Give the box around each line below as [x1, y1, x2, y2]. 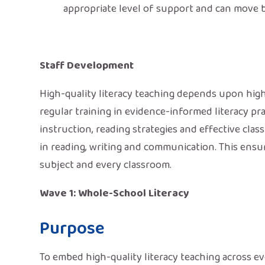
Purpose [40, 214, 105, 243]
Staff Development [40, 57, 134, 74]
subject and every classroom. [40, 156, 172, 173]
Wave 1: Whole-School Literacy [40, 185, 190, 202]
